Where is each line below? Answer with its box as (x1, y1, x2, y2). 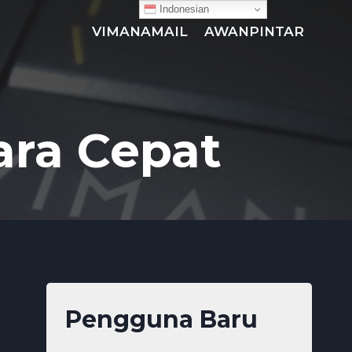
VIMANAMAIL (92, 23, 189, 39)
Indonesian (156, 2, 210, 15)
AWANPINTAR (203, 23, 304, 39)
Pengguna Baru (65, 305, 258, 334)
